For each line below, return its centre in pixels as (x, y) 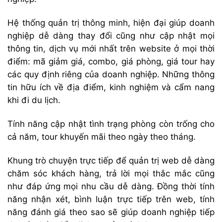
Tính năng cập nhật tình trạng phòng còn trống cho (111, 124)
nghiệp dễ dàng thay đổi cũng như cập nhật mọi (111, 35)
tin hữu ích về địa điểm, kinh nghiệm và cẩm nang (111, 87)
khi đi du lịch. (34, 100)
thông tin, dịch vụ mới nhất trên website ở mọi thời (111, 48)
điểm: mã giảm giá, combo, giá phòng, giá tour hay (111, 61)
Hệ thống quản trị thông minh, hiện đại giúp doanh (111, 23)
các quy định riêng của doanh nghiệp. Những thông (111, 74)
